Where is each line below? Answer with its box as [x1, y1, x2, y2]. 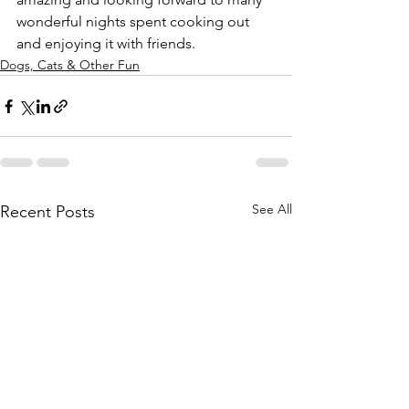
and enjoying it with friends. [16, 35, 195, 52]
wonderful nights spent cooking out [16, 13, 253, 30]
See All [252, 201, 292, 217]
